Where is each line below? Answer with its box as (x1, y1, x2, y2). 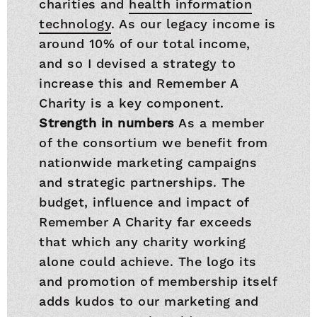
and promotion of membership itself (39, 274, 277, 289)
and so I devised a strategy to (39, 56, 236, 71)
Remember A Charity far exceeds (39, 214, 253, 229)
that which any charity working (39, 234, 246, 249)
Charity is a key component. (39, 96, 224, 110)
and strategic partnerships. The (39, 175, 246, 190)
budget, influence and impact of (39, 195, 249, 209)
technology (39, 16, 112, 31)
